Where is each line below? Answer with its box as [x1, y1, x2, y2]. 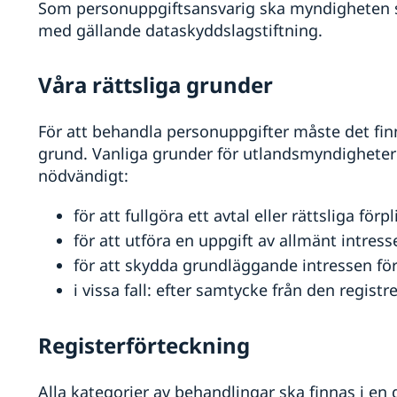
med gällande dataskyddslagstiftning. [37, 19, 323, 42]
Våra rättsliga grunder [37, 70, 273, 100]
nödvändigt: [37, 165, 128, 187]
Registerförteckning [37, 331, 250, 361]
